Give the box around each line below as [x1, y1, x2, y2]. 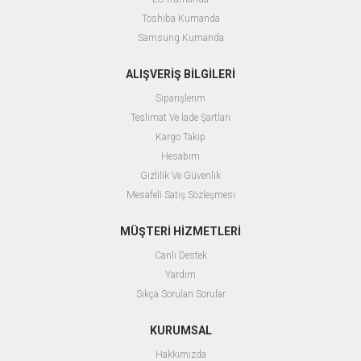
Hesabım [161, 151, 200, 163]
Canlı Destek [154, 250, 207, 262]
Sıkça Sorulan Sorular [135, 288, 226, 301]
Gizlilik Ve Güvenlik [140, 170, 221, 182]
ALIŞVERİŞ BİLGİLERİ [126, 68, 235, 81]
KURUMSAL [149, 324, 212, 338]
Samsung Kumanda [137, 32, 224, 44]
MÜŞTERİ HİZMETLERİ [120, 225, 241, 239]
